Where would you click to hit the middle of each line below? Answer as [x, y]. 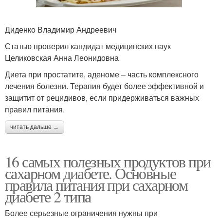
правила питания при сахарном [96, 184]
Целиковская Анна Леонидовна [62, 57]
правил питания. [35, 109]
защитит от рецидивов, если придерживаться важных [102, 97]
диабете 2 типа [48, 196]
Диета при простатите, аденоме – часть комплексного [102, 74]
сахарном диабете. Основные [91, 173]
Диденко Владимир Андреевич [61, 29]
